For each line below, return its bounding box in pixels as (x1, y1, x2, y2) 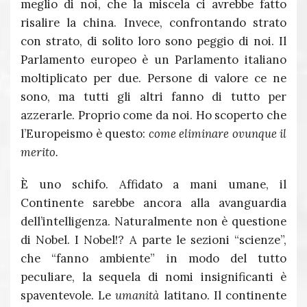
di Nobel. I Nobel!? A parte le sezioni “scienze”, (21, 232, 286, 247)
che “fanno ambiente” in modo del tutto (21, 251, 286, 266)
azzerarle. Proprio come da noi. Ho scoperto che (21, 108, 286, 123)
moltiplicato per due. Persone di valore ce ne (21, 71, 286, 86)
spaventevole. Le (21, 288, 116, 303)
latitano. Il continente (159, 288, 287, 303)
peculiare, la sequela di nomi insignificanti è (21, 269, 286, 284)
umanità (115, 288, 160, 303)
